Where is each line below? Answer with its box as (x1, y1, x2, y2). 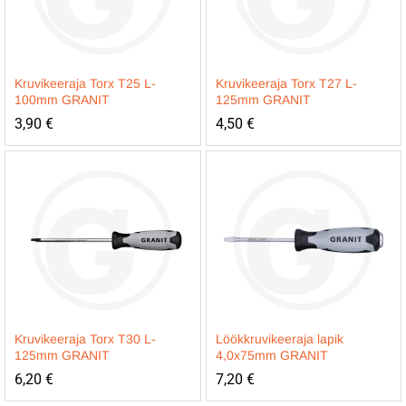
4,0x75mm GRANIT (215, 348, 328, 362)
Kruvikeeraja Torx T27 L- (215, 76, 357, 91)
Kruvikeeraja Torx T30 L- (14, 332, 156, 346)
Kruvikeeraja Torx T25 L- (14, 76, 156, 91)
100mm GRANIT (14, 92, 110, 107)
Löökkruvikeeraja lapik (215, 332, 343, 346)
